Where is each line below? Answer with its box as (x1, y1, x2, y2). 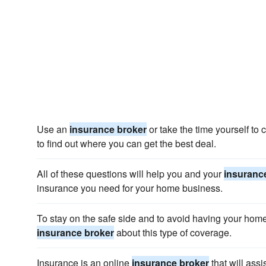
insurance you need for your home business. (37, 181, 223, 195)
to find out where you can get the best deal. (37, 137, 216, 150)
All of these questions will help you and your (37, 167, 224, 180)
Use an (37, 122, 69, 136)
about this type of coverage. (114, 226, 232, 239)
